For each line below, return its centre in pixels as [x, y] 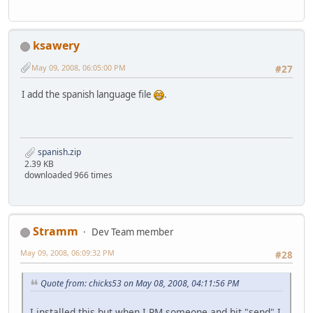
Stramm [56, 232]
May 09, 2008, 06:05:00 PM [79, 67]
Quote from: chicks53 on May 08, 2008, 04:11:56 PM [140, 284]
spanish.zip [58, 152]
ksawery [56, 46]
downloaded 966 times [68, 175]
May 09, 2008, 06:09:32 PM [67, 253]
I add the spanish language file [88, 94]
